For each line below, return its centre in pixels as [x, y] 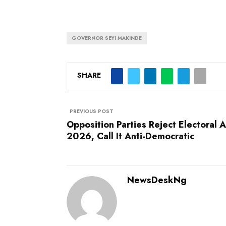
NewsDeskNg [157, 180]
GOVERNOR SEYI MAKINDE [107, 38]
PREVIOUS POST [92, 111]
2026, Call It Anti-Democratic [130, 136]
